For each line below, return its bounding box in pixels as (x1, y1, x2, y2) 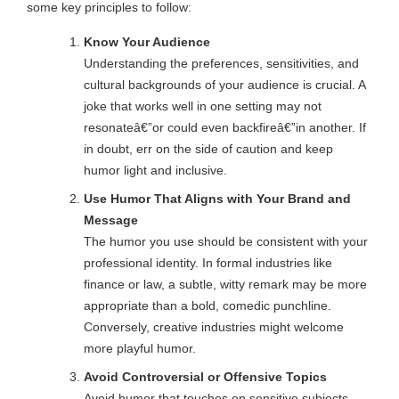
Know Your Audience (83, 35, 210, 50)
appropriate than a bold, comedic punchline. (83, 298, 331, 313)
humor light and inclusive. (83, 163, 227, 178)
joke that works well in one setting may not (83, 99, 322, 114)
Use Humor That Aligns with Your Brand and (83, 191, 351, 207)
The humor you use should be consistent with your (83, 234, 368, 249)
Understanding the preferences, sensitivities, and (83, 56, 359, 71)
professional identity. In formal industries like (83, 256, 332, 271)
